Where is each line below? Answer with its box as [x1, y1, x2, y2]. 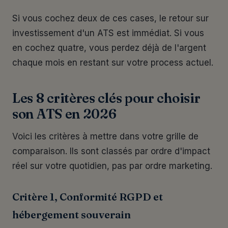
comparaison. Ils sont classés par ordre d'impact [12, 146, 210, 156]
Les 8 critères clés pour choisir [12, 90, 201, 106]
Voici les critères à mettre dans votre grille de [12, 131, 198, 141]
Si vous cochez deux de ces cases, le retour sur [12, 13, 209, 23]
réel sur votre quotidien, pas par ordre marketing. [12, 161, 212, 171]
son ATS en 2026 [12, 106, 117, 122]
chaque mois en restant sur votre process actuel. [12, 58, 213, 68]
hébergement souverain [12, 208, 131, 221]
